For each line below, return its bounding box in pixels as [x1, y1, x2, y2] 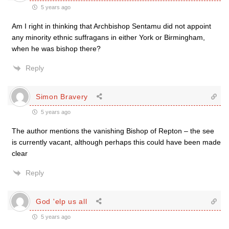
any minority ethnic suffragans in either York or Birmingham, [12, 33, 205, 41]
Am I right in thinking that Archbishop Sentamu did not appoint [12, 22, 211, 30]
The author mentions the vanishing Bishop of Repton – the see [12, 127, 214, 135]
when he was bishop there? [12, 44, 101, 53]
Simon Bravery [36, 92, 88, 101]
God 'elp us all [36, 197, 87, 205]
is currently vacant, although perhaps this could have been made [12, 138, 221, 146]
